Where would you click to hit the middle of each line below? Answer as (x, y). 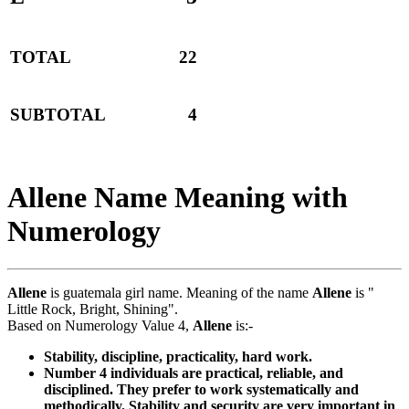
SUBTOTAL (58, 115)
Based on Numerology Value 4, (100, 325)
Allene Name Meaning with (178, 198)
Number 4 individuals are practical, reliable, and (194, 372)
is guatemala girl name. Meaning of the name (179, 292)
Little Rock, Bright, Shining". (93, 309)
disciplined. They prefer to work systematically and (201, 389)
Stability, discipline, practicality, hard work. (178, 356)
